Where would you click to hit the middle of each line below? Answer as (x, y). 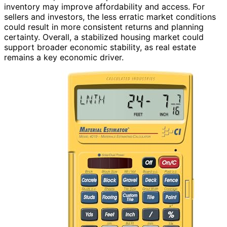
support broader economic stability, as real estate (100, 47)
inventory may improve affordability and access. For (104, 6)
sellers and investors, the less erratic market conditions (110, 16)
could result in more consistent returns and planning (104, 27)
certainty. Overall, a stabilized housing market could (104, 37)
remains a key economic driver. (64, 57)
